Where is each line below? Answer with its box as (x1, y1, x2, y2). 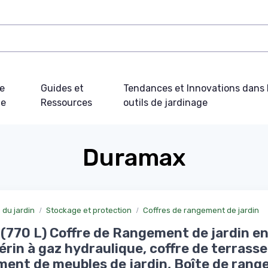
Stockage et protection (46, 205, 132, 215)
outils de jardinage (123, 96, 208, 108)
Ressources (40, 96, 92, 108)
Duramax (82, 143, 186, 172)
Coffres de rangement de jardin (143, 205, 259, 215)
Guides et (40, 82, 84, 94)
